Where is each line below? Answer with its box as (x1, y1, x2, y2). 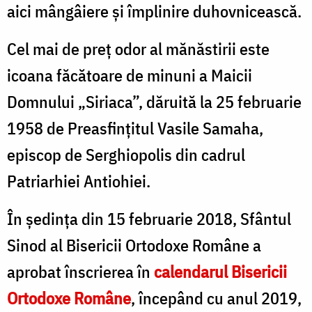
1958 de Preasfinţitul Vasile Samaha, (7, 116, 263, 139)
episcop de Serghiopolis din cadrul (7, 143, 245, 166)
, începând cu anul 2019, (131, 286, 302, 309)
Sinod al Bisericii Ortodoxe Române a (7, 233, 261, 256)
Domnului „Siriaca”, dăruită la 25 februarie (7, 90, 302, 113)
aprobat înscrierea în (7, 260, 154, 283)
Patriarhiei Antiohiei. (7, 169, 150, 192)
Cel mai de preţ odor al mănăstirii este (7, 37, 270, 60)
